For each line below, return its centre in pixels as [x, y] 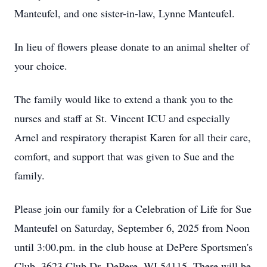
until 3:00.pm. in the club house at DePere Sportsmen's [133, 247]
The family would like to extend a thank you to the [124, 99]
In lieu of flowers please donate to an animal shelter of [132, 46]
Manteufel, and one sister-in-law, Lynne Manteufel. [125, 13]
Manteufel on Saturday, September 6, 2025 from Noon [132, 228]
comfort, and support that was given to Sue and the [124, 156]
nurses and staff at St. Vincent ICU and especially [122, 118]
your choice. [41, 66]
